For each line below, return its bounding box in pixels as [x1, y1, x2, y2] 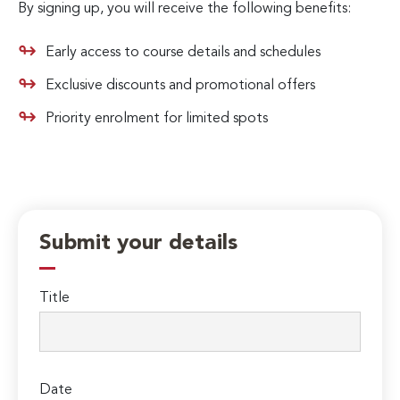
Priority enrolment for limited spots [46, 111, 268, 126]
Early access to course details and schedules [46, 45, 321, 60]
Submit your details [39, 233, 238, 255]
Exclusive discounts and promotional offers [46, 78, 315, 93]
